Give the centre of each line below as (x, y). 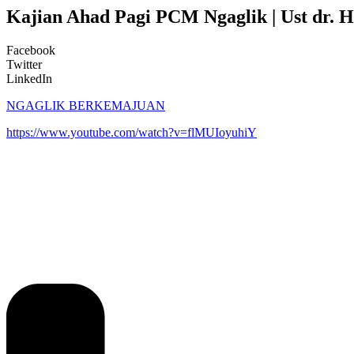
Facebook (31, 50)
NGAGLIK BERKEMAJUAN (86, 105)
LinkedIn (29, 78)
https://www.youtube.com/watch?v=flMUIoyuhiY (132, 132)
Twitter (24, 64)
